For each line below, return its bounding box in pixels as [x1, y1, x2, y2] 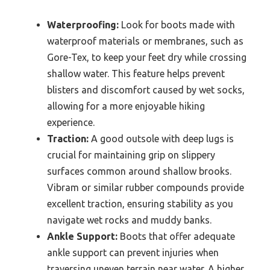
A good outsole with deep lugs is [89, 133, 234, 144]
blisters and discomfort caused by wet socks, [47, 84, 245, 95]
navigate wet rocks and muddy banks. [47, 215, 212, 225]
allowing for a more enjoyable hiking [47, 101, 205, 111]
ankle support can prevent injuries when [47, 247, 219, 258]
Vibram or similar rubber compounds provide [47, 182, 244, 193]
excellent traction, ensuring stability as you [47, 198, 233, 209]
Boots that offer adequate [118, 231, 235, 242]
